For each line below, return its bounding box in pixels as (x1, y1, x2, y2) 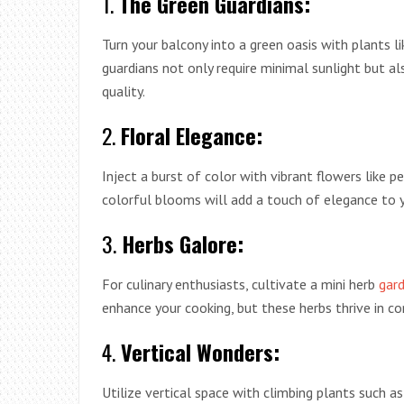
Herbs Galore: (122, 226, 243, 260)
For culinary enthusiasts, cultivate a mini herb (102, 274, 379, 293)
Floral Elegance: (121, 118, 262, 151)
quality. (102, 81, 145, 100)
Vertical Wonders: (121, 335, 280, 368)
